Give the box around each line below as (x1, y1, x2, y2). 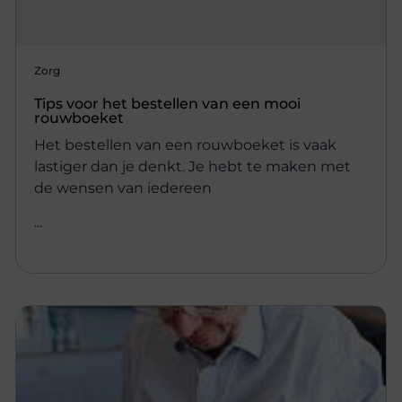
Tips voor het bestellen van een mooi (34, 94, 301, 112)
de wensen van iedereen (34, 179, 213, 197)
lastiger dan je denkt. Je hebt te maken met (34, 157, 352, 175)
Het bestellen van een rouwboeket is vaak (34, 135, 337, 153)
